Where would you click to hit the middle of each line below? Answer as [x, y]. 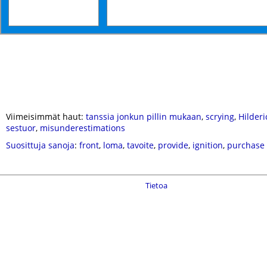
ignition [208, 145]
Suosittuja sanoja [40, 145]
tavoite [140, 145]
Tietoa [156, 185]
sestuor [21, 128]
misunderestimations [83, 128]
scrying [220, 117]
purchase [246, 145]
